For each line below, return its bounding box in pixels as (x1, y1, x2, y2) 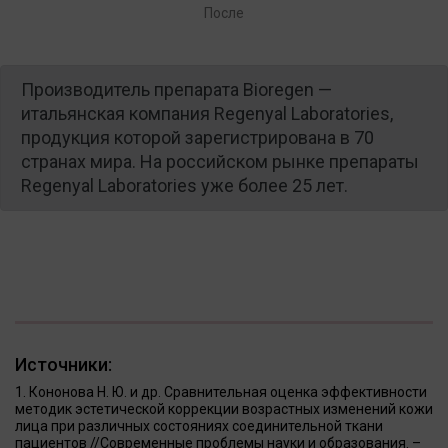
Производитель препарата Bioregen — (21, 78, 332, 100)
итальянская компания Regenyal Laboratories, (21, 102, 393, 124)
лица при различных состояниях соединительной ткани (15, 417, 383, 434)
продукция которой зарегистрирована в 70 (21, 126, 374, 148)
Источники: (15, 353, 112, 375)
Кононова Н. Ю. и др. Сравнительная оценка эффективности (29, 383, 427, 400)
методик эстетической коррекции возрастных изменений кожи (15, 400, 433, 417)
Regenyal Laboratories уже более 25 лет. (21, 174, 348, 196)
